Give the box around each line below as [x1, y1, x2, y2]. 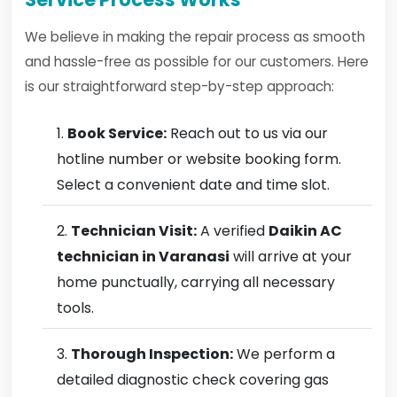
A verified [197, 221, 269, 241]
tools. [57, 298, 94, 318]
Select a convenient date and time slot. [57, 175, 330, 195]
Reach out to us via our [167, 123, 328, 144]
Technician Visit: [71, 221, 197, 241]
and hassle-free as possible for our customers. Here [25, 52, 369, 71]
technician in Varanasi [57, 246, 230, 267]
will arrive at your [230, 246, 352, 267]
